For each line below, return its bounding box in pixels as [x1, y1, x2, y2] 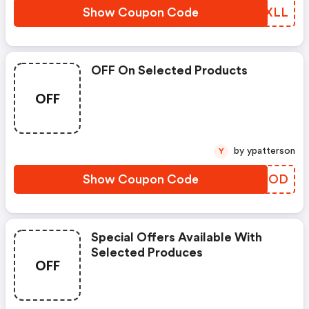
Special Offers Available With [91, 231, 262, 243]
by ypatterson [247, 146, 295, 156]
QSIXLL [243, 6, 288, 19]
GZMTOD [230, 173, 288, 186]
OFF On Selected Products [91, 64, 248, 77]
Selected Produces [91, 246, 203, 259]
